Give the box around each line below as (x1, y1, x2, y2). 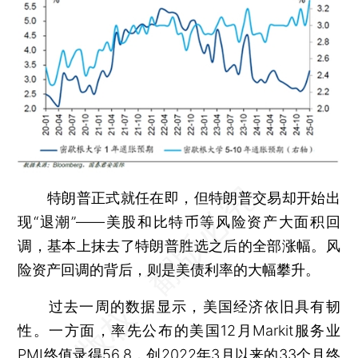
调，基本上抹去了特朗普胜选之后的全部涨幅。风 (18, 237, 340, 254)
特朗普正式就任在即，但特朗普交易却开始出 (18, 189, 340, 206)
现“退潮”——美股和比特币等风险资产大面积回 (18, 213, 340, 230)
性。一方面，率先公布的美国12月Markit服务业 (18, 321, 340, 339)
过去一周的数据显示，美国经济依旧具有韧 (18, 297, 340, 315)
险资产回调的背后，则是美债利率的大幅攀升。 (18, 261, 320, 278)
